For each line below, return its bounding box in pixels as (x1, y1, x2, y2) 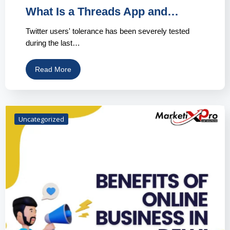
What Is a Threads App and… (26, 5, 179, 18)
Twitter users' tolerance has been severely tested (26, 27, 189, 36)
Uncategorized (18, 114, 64, 124)
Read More (35, 65, 71, 74)
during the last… (26, 39, 80, 48)
